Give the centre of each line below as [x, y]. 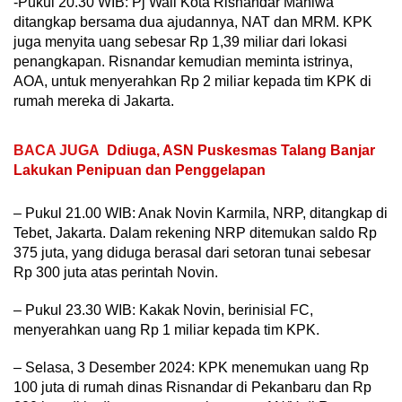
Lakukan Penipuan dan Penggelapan [140, 170]
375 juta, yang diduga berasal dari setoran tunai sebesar [192, 253]
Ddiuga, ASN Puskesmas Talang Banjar [241, 151]
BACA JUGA [57, 151]
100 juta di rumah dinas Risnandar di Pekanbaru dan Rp [192, 388]
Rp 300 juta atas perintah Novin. [116, 273]
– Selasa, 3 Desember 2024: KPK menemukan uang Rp [191, 368]
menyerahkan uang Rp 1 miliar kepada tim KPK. [166, 330]
